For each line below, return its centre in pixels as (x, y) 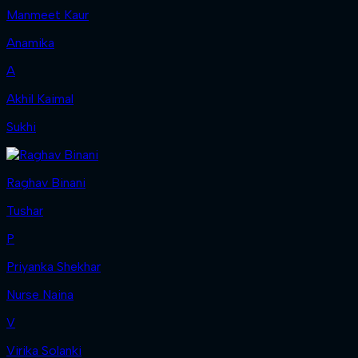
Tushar (25, 210)
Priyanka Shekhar (54, 266)
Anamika (30, 42)
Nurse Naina (40, 294)
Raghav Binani (46, 182)
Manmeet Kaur (48, 14)
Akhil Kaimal (40, 98)
